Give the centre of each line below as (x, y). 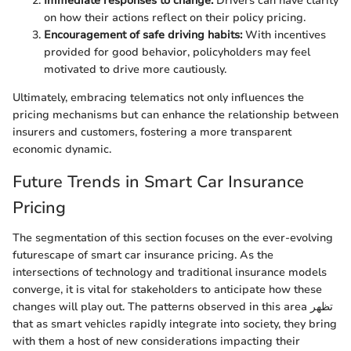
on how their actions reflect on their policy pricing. (175, 18)
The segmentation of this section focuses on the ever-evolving (173, 237)
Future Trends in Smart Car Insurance (158, 182)
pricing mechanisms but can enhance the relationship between (175, 115)
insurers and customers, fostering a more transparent (152, 132)
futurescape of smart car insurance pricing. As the (143, 255)
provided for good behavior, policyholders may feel (177, 52)
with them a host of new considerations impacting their (156, 341)
